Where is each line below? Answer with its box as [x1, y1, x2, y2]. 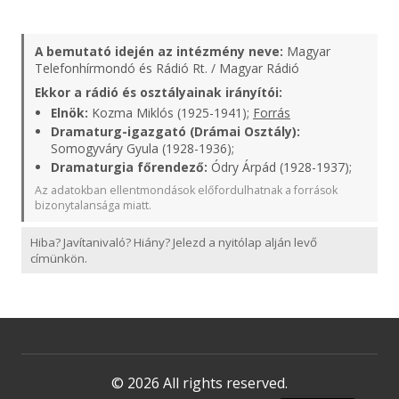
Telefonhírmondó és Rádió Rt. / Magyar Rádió [35, 60, 299, 77]
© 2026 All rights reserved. [111, 373, 288, 393]
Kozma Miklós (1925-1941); [88, 104, 253, 121]
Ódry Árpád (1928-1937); [208, 159, 352, 175]
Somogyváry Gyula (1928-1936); [51, 140, 234, 157]
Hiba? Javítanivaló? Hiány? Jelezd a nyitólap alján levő [30, 234, 317, 250]
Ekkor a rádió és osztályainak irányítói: [35, 84, 282, 101]
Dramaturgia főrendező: [51, 159, 208, 175]
